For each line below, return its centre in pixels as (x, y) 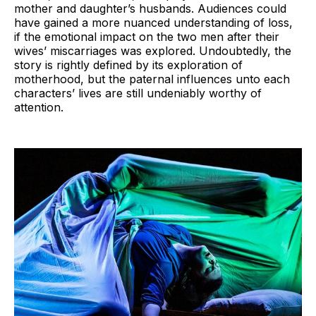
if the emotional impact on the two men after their (147, 37)
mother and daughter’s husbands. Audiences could (150, 9)
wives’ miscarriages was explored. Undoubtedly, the (153, 51)
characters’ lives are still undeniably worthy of (138, 93)
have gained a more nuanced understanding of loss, (153, 23)
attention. (39, 108)
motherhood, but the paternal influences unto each (152, 79)
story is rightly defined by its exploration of (128, 65)
